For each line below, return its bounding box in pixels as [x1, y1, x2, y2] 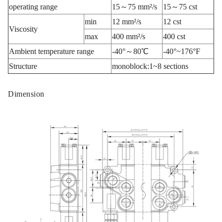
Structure [9, 62, 37, 70]
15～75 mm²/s [112, 2, 159, 11]
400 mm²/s [112, 32, 145, 41]
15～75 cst [163, 2, 197, 11]
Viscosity [9, 25, 38, 33]
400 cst [163, 32, 185, 41]
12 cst [163, 17, 181, 26]
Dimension [8, 90, 45, 98]
